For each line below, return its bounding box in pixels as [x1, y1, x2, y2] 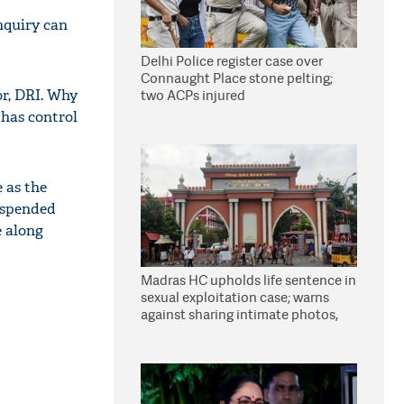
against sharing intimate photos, [141, 305, 338, 324]
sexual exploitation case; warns [141, 288, 329, 307]
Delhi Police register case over [141, 51, 323, 70]
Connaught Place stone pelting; [141, 69, 333, 87]
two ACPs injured [141, 86, 245, 105]
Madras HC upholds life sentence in [141, 271, 356, 289]
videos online [141, 322, 223, 341]
